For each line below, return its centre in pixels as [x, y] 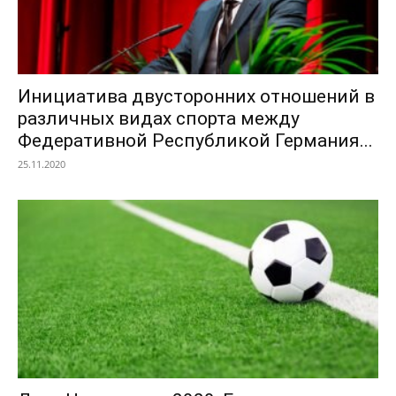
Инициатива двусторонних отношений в [196, 97]
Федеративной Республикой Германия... [195, 141]
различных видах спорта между [159, 119]
